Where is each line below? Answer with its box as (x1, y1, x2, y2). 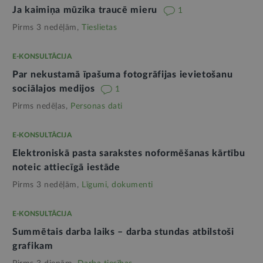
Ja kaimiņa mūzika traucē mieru (12, 5, 160, 15)
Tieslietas (82, 23, 117, 32)
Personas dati (70, 102, 123, 111)
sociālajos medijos (12, 84, 98, 94)
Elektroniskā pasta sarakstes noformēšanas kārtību (12, 149, 245, 159)
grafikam (12, 241, 53, 251)
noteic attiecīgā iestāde (12, 163, 120, 173)
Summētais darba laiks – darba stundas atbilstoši (12, 227, 234, 237)
